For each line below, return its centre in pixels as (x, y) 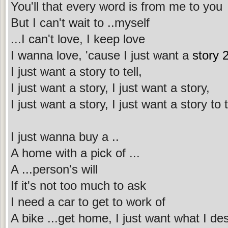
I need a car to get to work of (88, 202)
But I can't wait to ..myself (80, 22)
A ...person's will (54, 169)
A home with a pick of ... (75, 153)
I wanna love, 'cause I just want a (102, 55)
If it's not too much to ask (78, 185)
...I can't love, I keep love (78, 39)
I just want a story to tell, (76, 71)
